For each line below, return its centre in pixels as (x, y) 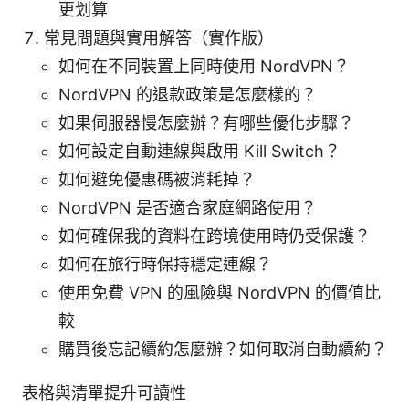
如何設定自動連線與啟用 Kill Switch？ (199, 152)
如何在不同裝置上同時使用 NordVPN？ (204, 67)
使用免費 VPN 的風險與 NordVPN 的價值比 (220, 293)
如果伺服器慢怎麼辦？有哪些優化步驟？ (206, 123)
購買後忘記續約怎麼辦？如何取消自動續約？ (223, 350)
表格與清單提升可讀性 (104, 393)
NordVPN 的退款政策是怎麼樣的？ (188, 95)
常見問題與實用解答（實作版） (159, 38)
